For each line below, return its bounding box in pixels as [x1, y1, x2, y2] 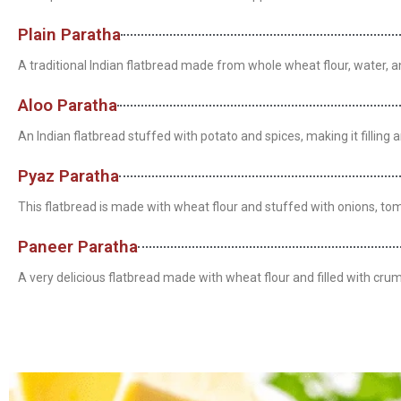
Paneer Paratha [18, 236, 138, 257]
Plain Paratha [18, 24, 121, 45]
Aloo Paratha [18, 95, 117, 115]
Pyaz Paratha [18, 166, 119, 186]
